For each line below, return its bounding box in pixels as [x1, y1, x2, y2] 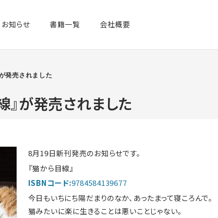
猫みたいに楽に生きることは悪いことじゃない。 [28, 206, 182, 217]
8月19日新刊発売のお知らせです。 [28, 147, 141, 158]
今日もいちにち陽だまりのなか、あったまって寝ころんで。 [28, 193, 213, 203]
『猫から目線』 [28, 163, 74, 173]
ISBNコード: [28, 178, 72, 188]
